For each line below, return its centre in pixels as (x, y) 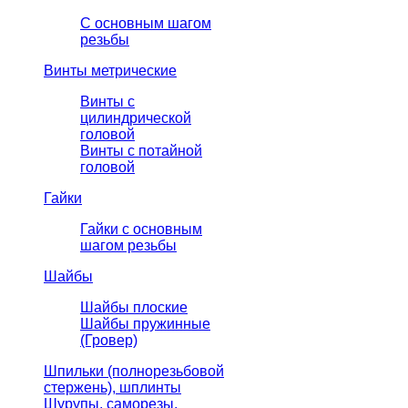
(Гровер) (109, 341)
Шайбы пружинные (145, 324)
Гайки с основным (141, 229)
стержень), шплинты (112, 388)
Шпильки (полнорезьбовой (134, 372)
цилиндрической (136, 118)
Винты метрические (110, 71)
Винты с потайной (141, 151)
